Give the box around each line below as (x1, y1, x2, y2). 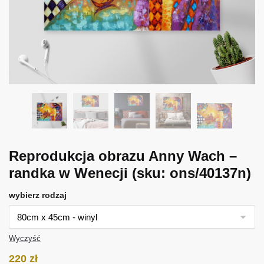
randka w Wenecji (9, 164, 132, 181)
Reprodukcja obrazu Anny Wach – (9, 147, 237, 164)
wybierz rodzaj (9, 190, 67, 200)
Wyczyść (9, 233, 41, 243)
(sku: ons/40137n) (132, 164, 251, 181)
